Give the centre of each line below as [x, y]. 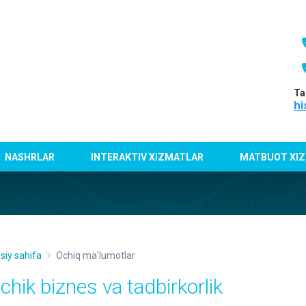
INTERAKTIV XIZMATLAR [148, 157]
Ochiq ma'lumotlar [96, 255]
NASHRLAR [30, 157]
